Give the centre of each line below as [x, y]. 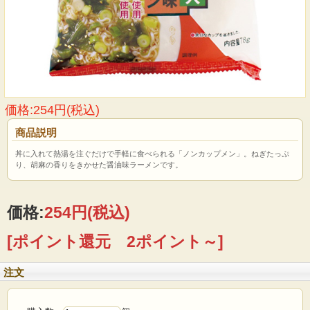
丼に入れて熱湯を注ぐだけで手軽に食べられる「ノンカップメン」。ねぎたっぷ [152, 153]
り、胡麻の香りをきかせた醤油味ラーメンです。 [99, 164]
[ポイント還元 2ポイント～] [115, 241]
